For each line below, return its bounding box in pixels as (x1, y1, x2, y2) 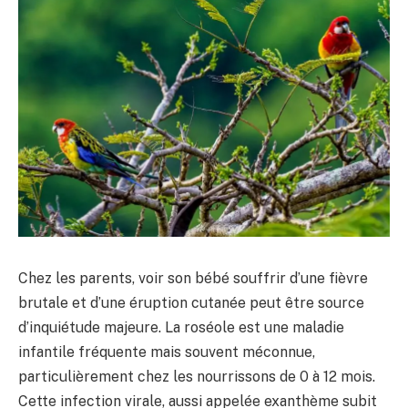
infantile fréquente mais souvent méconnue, (18, 342, 315, 361)
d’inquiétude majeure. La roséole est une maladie (18, 318, 344, 336)
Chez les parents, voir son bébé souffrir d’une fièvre (18, 269, 368, 287)
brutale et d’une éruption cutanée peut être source (18, 293, 364, 311)
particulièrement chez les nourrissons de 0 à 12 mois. (18, 367, 375, 385)
